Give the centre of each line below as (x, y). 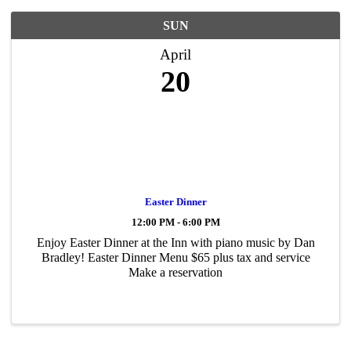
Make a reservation (175, 272)
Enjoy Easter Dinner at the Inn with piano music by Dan (175, 242)
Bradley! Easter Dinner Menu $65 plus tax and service (175, 257)
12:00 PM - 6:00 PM (175, 223)
